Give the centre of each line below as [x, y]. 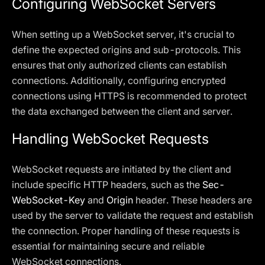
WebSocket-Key [49, 200]
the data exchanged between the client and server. [122, 111]
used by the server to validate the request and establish [132, 215]
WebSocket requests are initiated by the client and [122, 169]
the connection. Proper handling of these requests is [126, 231]
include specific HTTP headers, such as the [107, 185]
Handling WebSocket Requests [110, 139]
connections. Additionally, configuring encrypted [119, 80]
